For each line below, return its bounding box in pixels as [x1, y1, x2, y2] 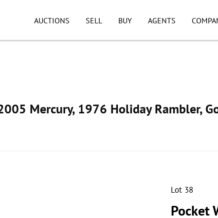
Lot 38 [171, 184, 193, 195]
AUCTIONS [34, 16, 70, 25]
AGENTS [147, 16, 176, 25]
